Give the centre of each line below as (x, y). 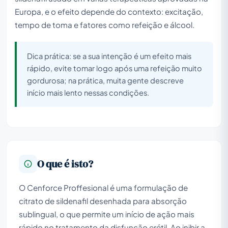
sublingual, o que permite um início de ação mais (107, 214)
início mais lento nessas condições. (88, 92)
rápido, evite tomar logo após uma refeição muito (115, 68)
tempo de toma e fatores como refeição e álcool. (105, 24)
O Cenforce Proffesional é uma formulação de (103, 187)
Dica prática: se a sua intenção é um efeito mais (109, 56)
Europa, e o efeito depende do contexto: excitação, (109, 11)
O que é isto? (65, 164)
